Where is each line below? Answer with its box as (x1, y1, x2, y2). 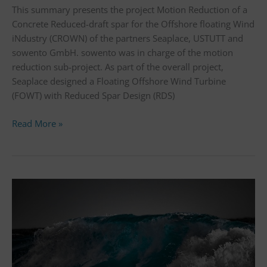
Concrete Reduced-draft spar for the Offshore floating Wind (12, 18, 254, 30)
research (11, 207, 46, 220)
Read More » (12, 117, 63, 129)
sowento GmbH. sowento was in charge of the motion (12, 46, 233, 59)
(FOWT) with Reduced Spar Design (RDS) (12, 89, 175, 102)
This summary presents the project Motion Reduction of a (12, 4, 247, 16)
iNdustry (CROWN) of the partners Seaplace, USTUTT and (12, 32, 243, 45)
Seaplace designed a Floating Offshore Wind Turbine (12, 75, 226, 88)
